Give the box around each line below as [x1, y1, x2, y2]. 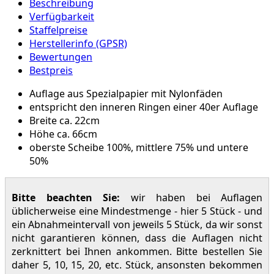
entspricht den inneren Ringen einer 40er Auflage [29, 100, 258, 114]
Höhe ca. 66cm [29, 127, 97, 141]
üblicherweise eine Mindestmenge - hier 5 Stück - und [12, 204, 262, 218]
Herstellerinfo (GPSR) [29, 36, 127, 50]
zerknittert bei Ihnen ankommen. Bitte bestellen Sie [12, 244, 262, 258]
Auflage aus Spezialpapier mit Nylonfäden [29, 86, 223, 100]
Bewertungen [29, 50, 92, 64]
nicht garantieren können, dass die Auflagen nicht [12, 231, 262, 245]
